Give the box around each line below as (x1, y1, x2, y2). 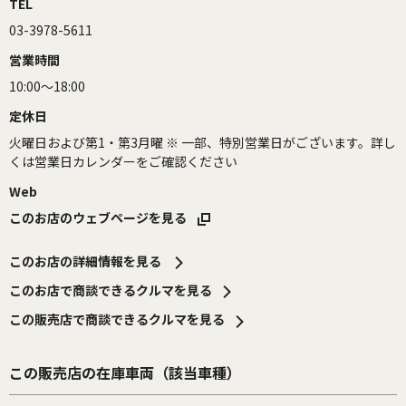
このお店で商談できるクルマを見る (9, 281, 212, 300)
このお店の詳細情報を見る (9, 251, 164, 270)
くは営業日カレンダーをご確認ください (9, 151, 237, 170)
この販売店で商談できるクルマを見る (9, 310, 225, 329)
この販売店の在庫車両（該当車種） (9, 361, 241, 383)
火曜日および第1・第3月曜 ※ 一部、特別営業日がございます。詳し (9, 132, 396, 151)
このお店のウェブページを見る (9, 208, 189, 227)
